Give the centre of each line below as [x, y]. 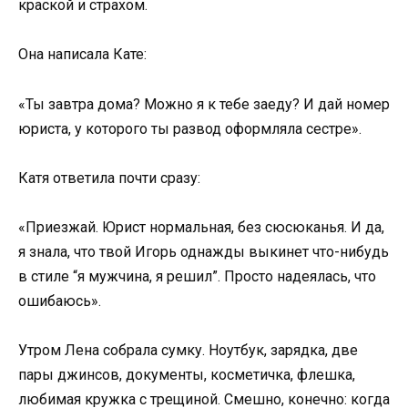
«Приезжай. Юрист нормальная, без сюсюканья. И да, [201, 227]
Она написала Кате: [82, 55]
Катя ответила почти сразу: [109, 178]
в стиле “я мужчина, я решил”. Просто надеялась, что [197, 276]
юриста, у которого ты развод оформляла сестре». [190, 128]
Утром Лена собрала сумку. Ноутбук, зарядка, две [188, 351]
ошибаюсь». [60, 301]
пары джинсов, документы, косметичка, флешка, [187, 375]
